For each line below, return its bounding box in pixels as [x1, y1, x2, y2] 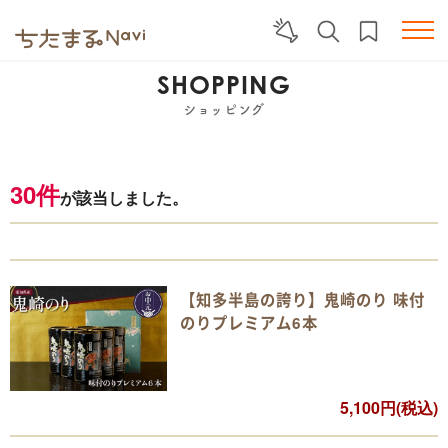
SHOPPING [157, 69, 291, 101]
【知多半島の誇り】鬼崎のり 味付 [179, 289, 425, 312]
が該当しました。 [60, 186, 188, 210]
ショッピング [183, 103, 265, 117]
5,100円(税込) [340, 396, 438, 420]
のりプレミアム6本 [179, 312, 318, 335]
